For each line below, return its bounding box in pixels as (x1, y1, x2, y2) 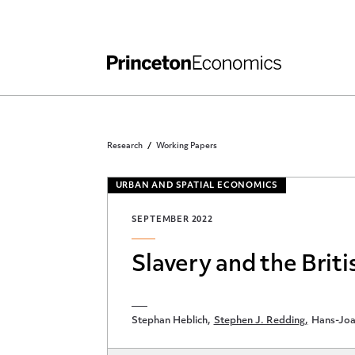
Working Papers (155, 142, 217, 151)
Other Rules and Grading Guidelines (83, 42, 280, 54)
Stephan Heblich (131, 316, 208, 326)
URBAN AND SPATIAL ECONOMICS (115, 181, 279, 190)
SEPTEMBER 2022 (131, 216, 213, 224)
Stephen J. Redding (213, 316, 305, 326)
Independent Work (83, 15, 185, 27)
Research (106, 142, 143, 151)
